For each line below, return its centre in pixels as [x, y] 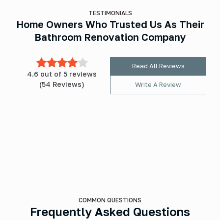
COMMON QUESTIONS [110, 200]
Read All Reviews [158, 66]
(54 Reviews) [62, 84]
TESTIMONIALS [110, 13]
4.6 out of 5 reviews [62, 74]
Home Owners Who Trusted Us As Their [110, 24]
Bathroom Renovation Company [110, 37]
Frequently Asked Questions [110, 211]
